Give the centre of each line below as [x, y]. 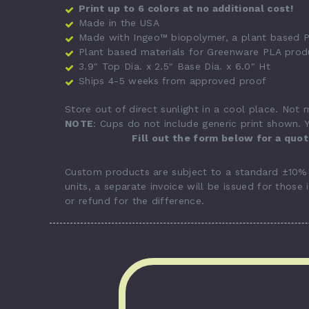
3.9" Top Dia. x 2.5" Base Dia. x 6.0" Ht [175, 66]
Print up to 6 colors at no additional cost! [186, 8]
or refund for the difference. [135, 200]
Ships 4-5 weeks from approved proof [173, 80]
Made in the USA [119, 22]
